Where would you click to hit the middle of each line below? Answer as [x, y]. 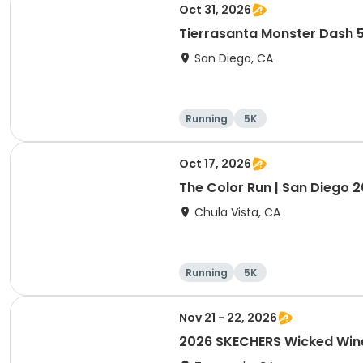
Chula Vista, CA [237, 212]
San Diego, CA [234, 58]
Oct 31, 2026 [215, 10]
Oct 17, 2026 [215, 164]
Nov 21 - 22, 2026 [228, 318]
